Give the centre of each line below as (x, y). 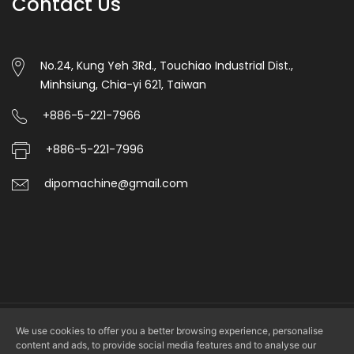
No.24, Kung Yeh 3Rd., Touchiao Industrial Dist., (167, 66)
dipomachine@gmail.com (116, 184)
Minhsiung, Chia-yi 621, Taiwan (123, 85)
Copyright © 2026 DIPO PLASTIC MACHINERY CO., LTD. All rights (177, 333)
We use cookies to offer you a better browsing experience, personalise (169, 331)
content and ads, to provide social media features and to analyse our (166, 345)
